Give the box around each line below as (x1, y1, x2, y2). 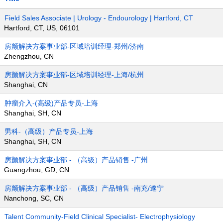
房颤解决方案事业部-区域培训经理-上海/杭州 (4, 71, 144, 79)
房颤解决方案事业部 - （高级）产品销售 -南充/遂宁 (4, 184, 164, 192)
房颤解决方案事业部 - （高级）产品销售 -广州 (4, 156, 148, 164)
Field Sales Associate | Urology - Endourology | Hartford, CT (4, 14, 193, 22)
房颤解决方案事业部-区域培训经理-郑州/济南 (4, 42, 144, 50)
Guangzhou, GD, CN (4, 166, 69, 174)
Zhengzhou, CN (4, 52, 54, 60)
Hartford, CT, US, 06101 (4, 24, 80, 32)
